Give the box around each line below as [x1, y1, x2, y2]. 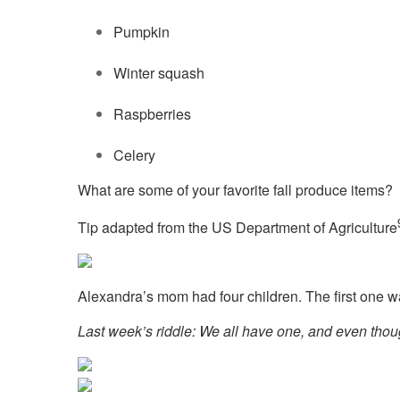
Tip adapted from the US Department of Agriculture [78, 217, 397, 238]
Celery [113, 145, 155, 165]
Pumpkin [113, 21, 170, 42]
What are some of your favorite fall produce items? [78, 179, 393, 200]
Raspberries [113, 104, 191, 124]
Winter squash [113, 62, 204, 83]
